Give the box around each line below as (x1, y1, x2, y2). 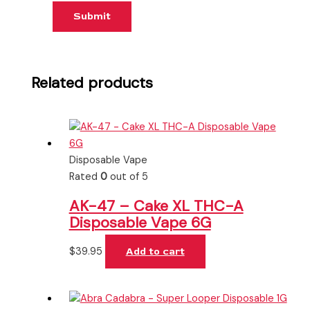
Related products (31, 72, 154, 93)
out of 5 (107, 170, 148, 183)
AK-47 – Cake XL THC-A (69, 195, 244, 216)
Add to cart (125, 245, 185, 259)
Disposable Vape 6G (69, 212, 211, 232)
